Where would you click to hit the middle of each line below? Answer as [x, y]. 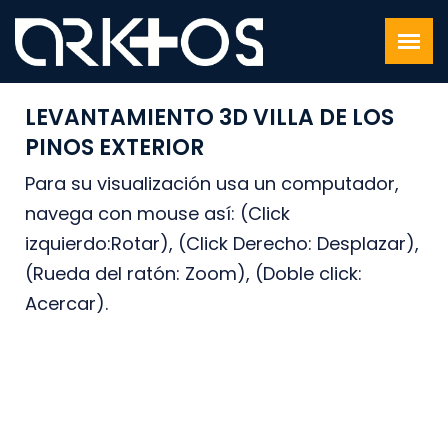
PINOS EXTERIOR [114, 147]
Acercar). [66, 303]
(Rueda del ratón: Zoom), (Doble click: [193, 273]
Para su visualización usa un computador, [212, 183]
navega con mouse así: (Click [157, 213]
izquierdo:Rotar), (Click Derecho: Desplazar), [222, 243]
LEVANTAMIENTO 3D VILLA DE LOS [209, 117]
